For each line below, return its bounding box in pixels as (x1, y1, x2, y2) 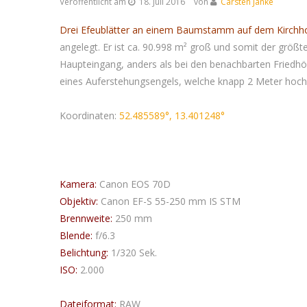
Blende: (60, 229, 93, 242)
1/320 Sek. (108, 246, 157, 259)
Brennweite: (60, 212, 112, 225)
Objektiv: (60, 195, 98, 208)
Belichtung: (60, 246, 108, 259)
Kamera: (60, 177, 97, 191)
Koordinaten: (60, 109, 119, 122)
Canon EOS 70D (97, 177, 171, 191)
